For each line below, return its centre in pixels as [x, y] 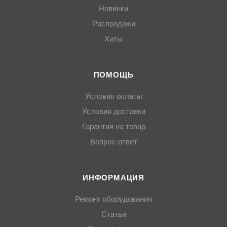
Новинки [113, 9]
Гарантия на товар [113, 127]
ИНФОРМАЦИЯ [113, 178]
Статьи [113, 215]
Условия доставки [113, 112]
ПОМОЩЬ [113, 75]
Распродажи [113, 24]
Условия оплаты [113, 97]
